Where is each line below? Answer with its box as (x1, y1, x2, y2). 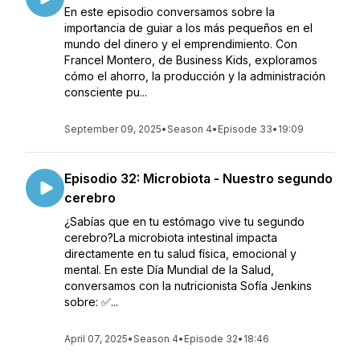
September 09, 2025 (64, 123, 162, 135)
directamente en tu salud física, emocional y (64, 247, 297, 260)
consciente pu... (64, 85, 147, 99)
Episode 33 (218, 123, 272, 135)
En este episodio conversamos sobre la (64, 5, 275, 18)
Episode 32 (184, 333, 238, 345)
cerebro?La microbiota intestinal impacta (64, 231, 277, 244)
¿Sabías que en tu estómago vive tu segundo (64, 215, 305, 228)
